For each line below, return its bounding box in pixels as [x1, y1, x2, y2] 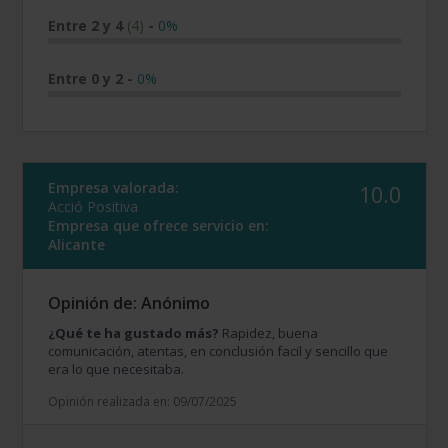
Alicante [48, 235, 106, 255]
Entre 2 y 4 [48, 16, 128, 36]
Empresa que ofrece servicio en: [48, 216, 270, 236]
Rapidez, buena [219, 324, 319, 343]
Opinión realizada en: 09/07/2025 [48, 393, 238, 411]
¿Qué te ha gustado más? [48, 324, 220, 343]
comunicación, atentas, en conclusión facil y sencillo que [48, 342, 389, 361]
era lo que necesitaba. [48, 360, 185, 379]
